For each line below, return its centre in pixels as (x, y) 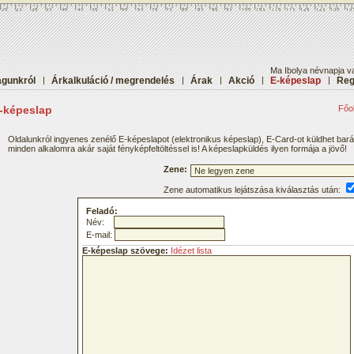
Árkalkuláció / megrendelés (113, 81)
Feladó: (102, 211)
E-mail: (100, 235)
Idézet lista (191, 250)
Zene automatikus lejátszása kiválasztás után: (253, 190)
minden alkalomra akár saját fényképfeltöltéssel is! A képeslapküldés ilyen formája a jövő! (177, 149)
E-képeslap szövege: (125, 250)
